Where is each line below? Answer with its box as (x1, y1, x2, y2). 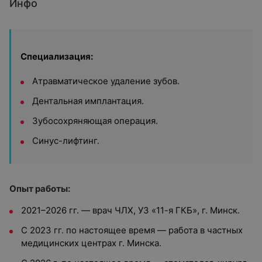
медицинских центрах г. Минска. (21, 237, 161, 249)
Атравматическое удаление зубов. (32, 75, 180, 87)
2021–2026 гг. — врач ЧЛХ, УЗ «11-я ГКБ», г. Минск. (21, 205, 240, 216)
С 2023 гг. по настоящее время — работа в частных (21, 225, 243, 236)
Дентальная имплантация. (32, 95, 144, 106)
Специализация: (20, 51, 93, 62)
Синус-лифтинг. (32, 135, 99, 146)
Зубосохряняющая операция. (32, 115, 158, 126)
